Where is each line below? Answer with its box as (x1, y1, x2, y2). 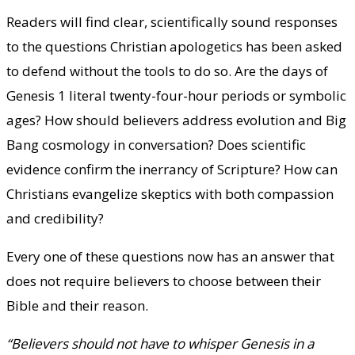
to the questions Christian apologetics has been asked (6, 36, 342, 55)
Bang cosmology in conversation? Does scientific (6, 135, 306, 154)
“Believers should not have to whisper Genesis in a (6, 334, 314, 353)
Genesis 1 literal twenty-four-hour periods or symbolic (6, 86, 346, 105)
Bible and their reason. (6, 296, 148, 315)
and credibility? (6, 208, 104, 227)
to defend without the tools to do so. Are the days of (6, 61, 328, 80)
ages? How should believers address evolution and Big (6, 110, 346, 129)
